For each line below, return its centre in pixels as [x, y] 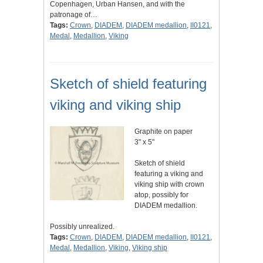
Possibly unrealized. [82, 227]
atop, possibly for [161, 195]
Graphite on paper [163, 132]
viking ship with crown [169, 185]
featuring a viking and [169, 174]
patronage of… [74, 15]
